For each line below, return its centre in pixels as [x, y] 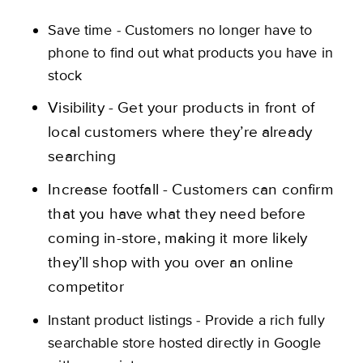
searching [82, 157]
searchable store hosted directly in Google [184, 342]
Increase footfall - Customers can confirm [191, 190]
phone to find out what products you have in [191, 52]
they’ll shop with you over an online [171, 263]
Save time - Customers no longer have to [180, 30]
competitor [88, 287]
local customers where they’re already [180, 132]
